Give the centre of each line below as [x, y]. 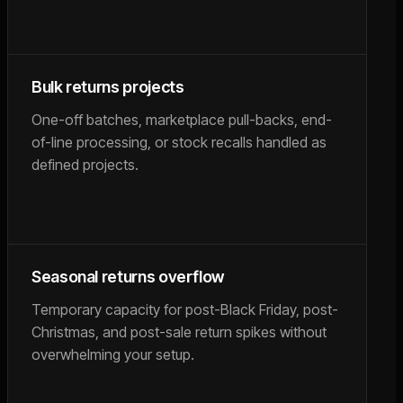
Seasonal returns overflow [128, 277]
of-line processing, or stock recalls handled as [179, 142]
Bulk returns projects [108, 87]
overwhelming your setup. [113, 354]
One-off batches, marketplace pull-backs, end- [182, 120]
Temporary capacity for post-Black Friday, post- [185, 309]
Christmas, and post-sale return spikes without [179, 332]
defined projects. [85, 165]
